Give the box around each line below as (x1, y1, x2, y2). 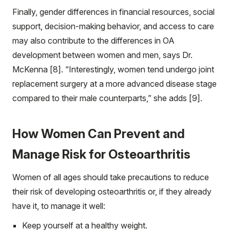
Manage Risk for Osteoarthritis (12, 146, 190, 162)
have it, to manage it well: (12, 200, 105, 211)
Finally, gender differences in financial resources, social (12, 6, 215, 17)
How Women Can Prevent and (12, 126, 185, 141)
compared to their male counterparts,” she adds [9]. (12, 92, 204, 103)
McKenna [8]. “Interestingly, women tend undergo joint (12, 64, 214, 74)
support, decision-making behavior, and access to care (12, 21, 214, 31)
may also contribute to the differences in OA (12, 35, 175, 46)
